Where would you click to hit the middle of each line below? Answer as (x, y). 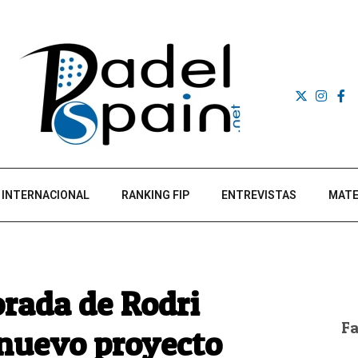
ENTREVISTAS (259, 195)
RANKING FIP (155, 195)
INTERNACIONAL (46, 195)
